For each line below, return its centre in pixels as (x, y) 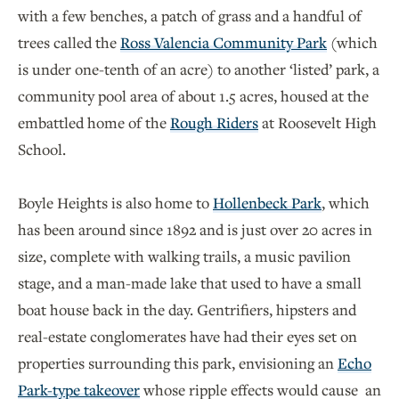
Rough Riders (214, 122)
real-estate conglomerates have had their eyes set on (187, 336)
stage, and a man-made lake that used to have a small (190, 282)
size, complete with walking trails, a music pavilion (184, 256)
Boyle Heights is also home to (115, 202)
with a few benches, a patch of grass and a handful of (190, 15)
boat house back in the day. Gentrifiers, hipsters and (187, 309)
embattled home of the (94, 122)
